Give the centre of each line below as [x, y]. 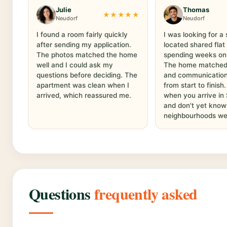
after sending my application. [84, 44]
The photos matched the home [87, 54]
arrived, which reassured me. [84, 95]
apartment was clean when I [83, 85]
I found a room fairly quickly [82, 34]
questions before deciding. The [87, 75]
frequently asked [146, 193]
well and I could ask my [75, 65]
